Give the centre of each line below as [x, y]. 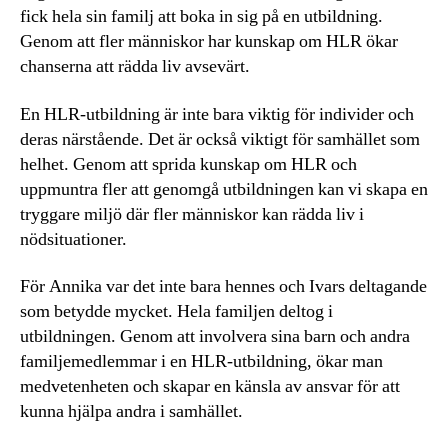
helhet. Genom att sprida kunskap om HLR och [188, 164]
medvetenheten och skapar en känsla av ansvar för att [210, 387]
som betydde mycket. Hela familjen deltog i [176, 312]
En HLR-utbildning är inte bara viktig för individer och [217, 114]
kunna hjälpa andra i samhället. [131, 412]
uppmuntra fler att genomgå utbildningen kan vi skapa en [224, 189]
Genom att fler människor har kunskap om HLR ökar [209, 42]
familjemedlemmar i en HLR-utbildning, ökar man [201, 362]
